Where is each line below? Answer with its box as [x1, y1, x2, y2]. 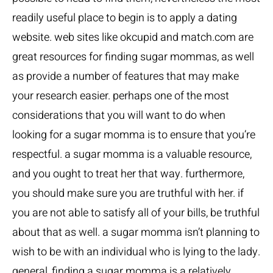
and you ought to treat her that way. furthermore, [12, 166, 244, 182]
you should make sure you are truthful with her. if [12, 185, 244, 202]
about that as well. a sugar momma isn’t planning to [12, 224, 260, 241]
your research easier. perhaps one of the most [12, 88, 229, 104]
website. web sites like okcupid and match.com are [12, 29, 253, 46]
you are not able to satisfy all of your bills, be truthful [12, 205, 260, 221]
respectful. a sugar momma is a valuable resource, [12, 146, 252, 163]
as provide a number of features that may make [12, 68, 239, 85]
